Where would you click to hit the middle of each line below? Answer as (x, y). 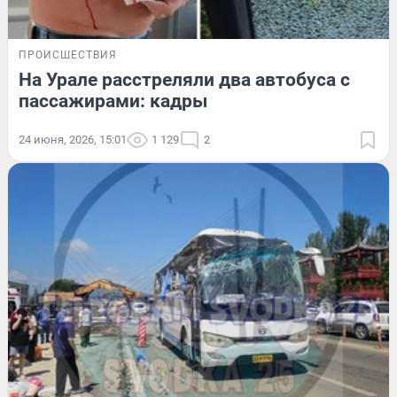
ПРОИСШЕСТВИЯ (68, 55)
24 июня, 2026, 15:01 (73, 140)
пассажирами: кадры (113, 101)
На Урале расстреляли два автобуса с (184, 80)
